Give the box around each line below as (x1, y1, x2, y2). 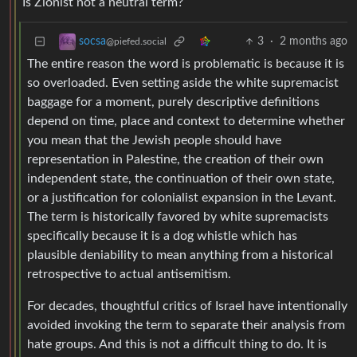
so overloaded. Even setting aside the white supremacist (27, 76, 339, 90)
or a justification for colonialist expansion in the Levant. (27, 191, 336, 205)
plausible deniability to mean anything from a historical (27, 249, 333, 262)
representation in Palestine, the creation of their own (27, 153, 324, 167)
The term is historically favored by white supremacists (27, 210, 328, 224)
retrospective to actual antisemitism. (27, 268, 231, 281)
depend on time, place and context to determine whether (27, 115, 345, 128)
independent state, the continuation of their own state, (27, 172, 335, 186)
